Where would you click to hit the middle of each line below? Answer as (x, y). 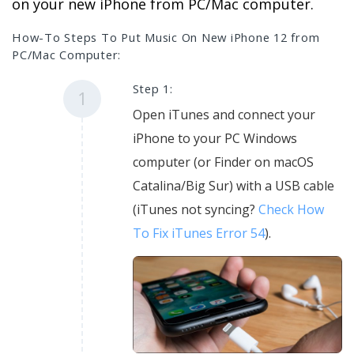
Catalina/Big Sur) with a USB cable (233, 186)
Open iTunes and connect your (224, 115)
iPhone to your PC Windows (215, 139)
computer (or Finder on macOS (223, 162)
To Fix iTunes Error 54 (198, 233)
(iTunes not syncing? (195, 210)
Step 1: (153, 89)
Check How (291, 210)
